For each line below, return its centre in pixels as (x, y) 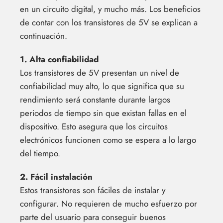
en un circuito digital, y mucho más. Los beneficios (110, 9)
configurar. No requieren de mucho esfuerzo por (109, 204)
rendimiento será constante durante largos (95, 100)
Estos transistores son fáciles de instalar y (93, 190)
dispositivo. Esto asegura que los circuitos (94, 126)
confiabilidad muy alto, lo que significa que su (102, 86)
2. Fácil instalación (56, 177)
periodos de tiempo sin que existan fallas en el (103, 113)
